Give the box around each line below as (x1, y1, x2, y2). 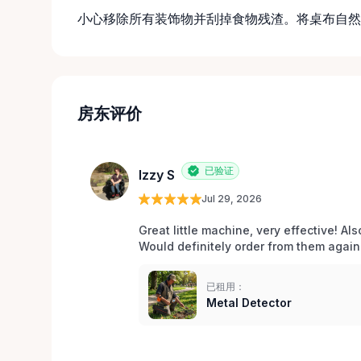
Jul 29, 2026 (201, 192, 262, 205)
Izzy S (139, 167, 175, 184)
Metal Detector (206, 295, 292, 309)
